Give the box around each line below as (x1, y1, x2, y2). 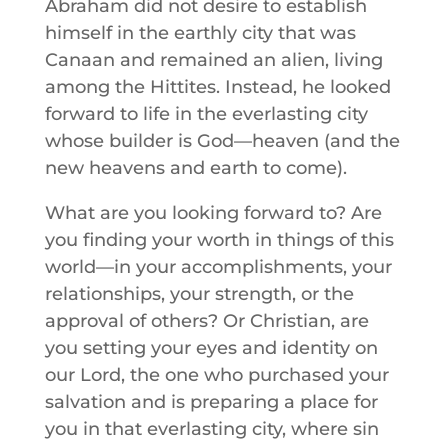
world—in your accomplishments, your (44, 256, 392, 278)
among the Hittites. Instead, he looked (44, 76, 391, 98)
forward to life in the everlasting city (44, 103, 368, 125)
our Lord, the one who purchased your (44, 364, 389, 386)
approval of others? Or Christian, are (44, 310, 369, 332)
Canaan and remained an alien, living (44, 49, 383, 71)
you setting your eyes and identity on (44, 337, 378, 359)
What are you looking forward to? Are (44, 202, 382, 224)
